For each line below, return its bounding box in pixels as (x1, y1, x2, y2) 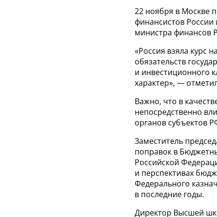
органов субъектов (135, 117, 207, 128)
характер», (135, 77, 175, 88)
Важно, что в (135, 96, 183, 107)
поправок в (135, 146, 178, 157)
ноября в (145, 6, 180, 16)
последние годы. (141, 189, 204, 200)
